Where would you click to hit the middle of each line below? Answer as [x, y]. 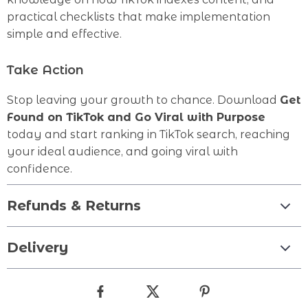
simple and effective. [64, 34]
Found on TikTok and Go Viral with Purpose [136, 117]
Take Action [45, 70]
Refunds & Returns [74, 206]
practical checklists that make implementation [139, 17]
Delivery [37, 247]
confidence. [40, 169]
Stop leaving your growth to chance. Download [143, 100]
